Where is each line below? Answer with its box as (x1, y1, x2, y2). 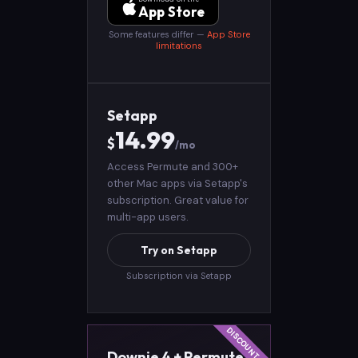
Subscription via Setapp (126, 269, 232, 281)
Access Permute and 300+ (107, 159, 238, 173)
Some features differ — (108, 28, 207, 40)
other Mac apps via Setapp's (107, 176, 248, 190)
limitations (156, 39, 202, 51)
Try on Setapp (141, 242, 217, 257)
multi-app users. (107, 209, 189, 224)
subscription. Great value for (107, 193, 249, 207)
